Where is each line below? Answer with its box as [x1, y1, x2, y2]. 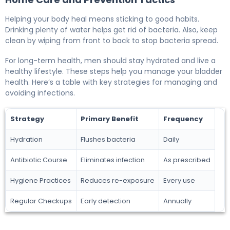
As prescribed [163, 155, 210, 165]
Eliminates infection [81, 155, 145, 165]
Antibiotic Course [10, 155, 67, 165]
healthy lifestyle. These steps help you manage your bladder [5, 66, 222, 77]
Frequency [163, 114, 203, 124]
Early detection [81, 196, 130, 206]
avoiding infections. [5, 88, 75, 99]
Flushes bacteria [81, 135, 136, 145]
